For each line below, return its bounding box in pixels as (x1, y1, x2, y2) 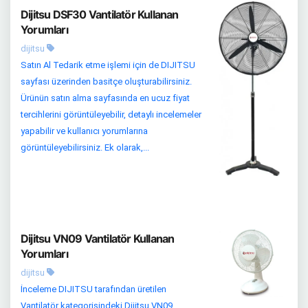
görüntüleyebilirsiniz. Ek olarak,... (21, 142, 149, 153)
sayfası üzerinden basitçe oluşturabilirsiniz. (21, 76, 192, 87)
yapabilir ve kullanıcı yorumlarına (21, 126, 148, 136)
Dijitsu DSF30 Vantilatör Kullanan (21, 8, 179, 21)
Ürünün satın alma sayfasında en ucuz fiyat (21, 93, 190, 103)
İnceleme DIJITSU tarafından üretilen (21, 284, 166, 295)
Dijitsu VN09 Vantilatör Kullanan (21, 232, 175, 246)
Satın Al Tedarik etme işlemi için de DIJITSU (21, 60, 195, 70)
